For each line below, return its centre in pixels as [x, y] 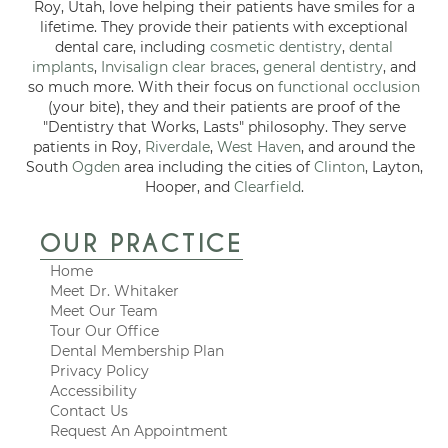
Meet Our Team [104, 310]
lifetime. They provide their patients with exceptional [224, 26]
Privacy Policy [99, 370]
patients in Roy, [89, 146]
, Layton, [393, 166]
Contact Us [89, 410]
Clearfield [267, 186]
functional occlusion [349, 86]
